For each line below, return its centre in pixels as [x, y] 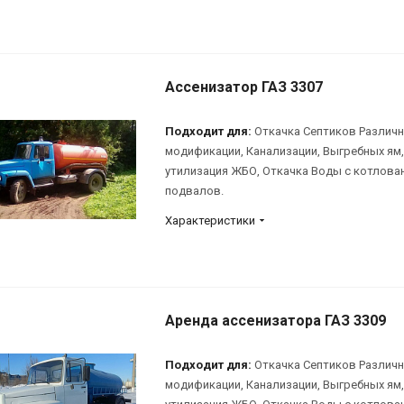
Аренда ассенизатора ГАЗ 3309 [275, 320]
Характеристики [210, 220]
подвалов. [194, 190]
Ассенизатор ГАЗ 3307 [244, 87]
